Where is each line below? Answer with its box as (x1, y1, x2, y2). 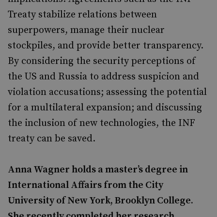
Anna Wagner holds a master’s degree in (8, 164, 188, 176)
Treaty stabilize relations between (8, 9, 157, 21)
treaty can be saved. (8, 133, 95, 145)
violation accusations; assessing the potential (8, 86, 207, 98)
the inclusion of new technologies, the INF (8, 117, 195, 129)
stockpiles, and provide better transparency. (8, 40, 203, 52)
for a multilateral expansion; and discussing (8, 102, 202, 114)
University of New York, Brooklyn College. (8, 195, 193, 207)
